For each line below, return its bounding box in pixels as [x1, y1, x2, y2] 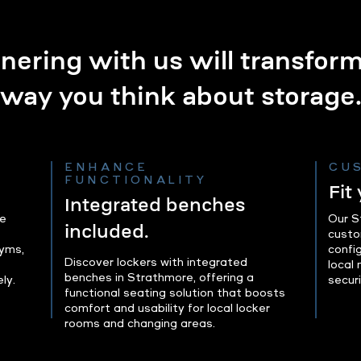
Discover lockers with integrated [64, 255, 247, 270]
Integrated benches [64, 191, 246, 219]
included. [64, 218, 148, 246]
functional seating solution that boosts [64, 285, 285, 301]
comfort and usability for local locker [64, 301, 270, 316]
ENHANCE [64, 160, 149, 175]
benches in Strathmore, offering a [64, 270, 254, 285]
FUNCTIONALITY [64, 172, 208, 188]
